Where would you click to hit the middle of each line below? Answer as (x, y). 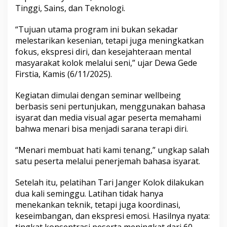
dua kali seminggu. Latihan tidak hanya (89, 193)
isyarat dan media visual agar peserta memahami (108, 117)
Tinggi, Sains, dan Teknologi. (70, 8)
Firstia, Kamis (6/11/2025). (64, 74)
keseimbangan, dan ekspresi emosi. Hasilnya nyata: (112, 216)
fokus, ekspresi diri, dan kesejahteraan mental (103, 51)
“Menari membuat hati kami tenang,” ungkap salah (112, 150)
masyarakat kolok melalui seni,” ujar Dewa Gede (106, 63)
